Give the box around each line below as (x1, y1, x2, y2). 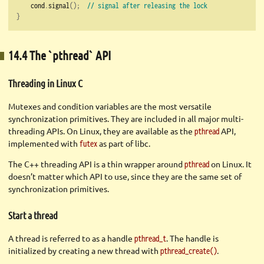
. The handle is (166, 233, 219, 244)
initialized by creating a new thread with (8, 245, 160, 256)
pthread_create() (160, 246, 217, 256)
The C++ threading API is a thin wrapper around (8, 158, 184, 169)
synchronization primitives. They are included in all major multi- (8, 113, 243, 124)
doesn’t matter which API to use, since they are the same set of (8, 170, 242, 181)
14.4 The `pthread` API (8, 48, 111, 63)
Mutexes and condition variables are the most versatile (8, 100, 212, 111)
